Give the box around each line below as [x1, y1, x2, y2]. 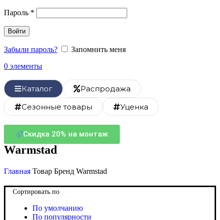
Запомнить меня [71, 45, 126, 54]
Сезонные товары [22, 102, 92, 111]
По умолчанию [32, 204, 83, 213]
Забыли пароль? [4, 45, 57, 54]
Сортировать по [13, 188, 59, 196]
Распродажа [81, 83, 131, 93]
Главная [4, 167, 32, 176]
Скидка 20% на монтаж [23, 129, 108, 138]
